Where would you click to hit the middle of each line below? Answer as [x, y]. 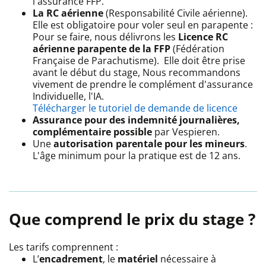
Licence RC [203, 37]
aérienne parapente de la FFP [102, 48]
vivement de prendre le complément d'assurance [143, 84]
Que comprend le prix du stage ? [132, 219]
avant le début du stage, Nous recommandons [137, 72]
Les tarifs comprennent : [64, 247]
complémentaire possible [92, 132]
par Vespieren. [187, 132]
